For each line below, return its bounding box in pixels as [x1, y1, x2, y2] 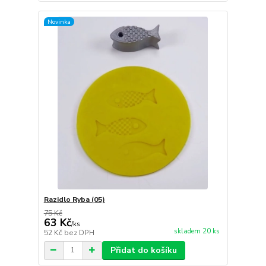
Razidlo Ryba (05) [43, 194, 105, 204]
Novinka [47, 17, 71, 26]
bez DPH [64, 227, 94, 237]
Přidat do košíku [110, 244, 177, 256]
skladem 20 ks [173, 226, 220, 236]
